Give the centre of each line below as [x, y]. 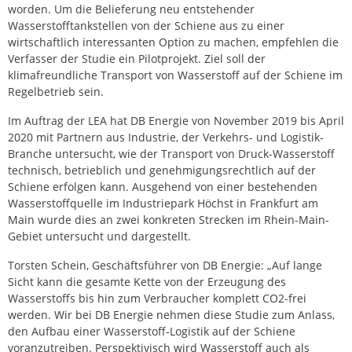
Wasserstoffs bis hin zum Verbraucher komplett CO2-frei [157, 299]
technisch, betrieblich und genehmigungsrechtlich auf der [162, 170]
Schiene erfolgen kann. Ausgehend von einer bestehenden [163, 187]
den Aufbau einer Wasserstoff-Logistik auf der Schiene [152, 332]
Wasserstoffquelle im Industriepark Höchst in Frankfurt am [163, 203]
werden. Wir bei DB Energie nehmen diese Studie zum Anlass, [171, 315]
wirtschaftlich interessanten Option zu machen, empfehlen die [173, 42]
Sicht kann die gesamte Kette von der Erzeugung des [147, 282]
